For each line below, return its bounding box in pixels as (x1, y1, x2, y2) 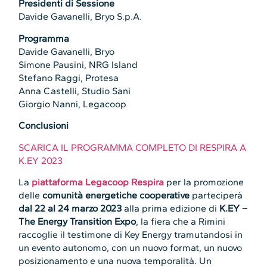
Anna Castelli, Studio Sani (18, 85, 131, 97)
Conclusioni (18, 120, 69, 132)
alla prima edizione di (122, 202, 220, 214)
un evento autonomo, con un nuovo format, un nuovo (18, 241, 243, 253)
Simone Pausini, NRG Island (18, 58, 138, 70)
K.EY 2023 (18, 154, 63, 166)
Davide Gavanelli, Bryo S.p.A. (18, 11, 142, 23)
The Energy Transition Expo (18, 215, 136, 227)
